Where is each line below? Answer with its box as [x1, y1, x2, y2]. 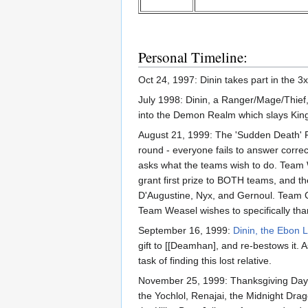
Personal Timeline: [138, 47, 247, 67]
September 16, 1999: [138, 225, 233, 236]
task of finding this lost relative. [138, 255, 272, 267]
